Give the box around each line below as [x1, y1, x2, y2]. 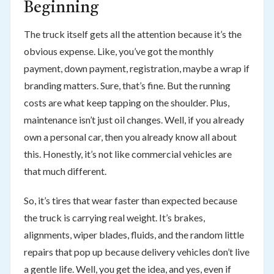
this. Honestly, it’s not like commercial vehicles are [23, 147, 232, 160]
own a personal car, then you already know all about [23, 130, 237, 143]
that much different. [23, 165, 106, 177]
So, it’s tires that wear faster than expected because [23, 194, 237, 206]
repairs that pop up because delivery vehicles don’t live [23, 245, 250, 257]
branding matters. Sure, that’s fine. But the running [23, 79, 231, 91]
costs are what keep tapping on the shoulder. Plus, [23, 96, 229, 108]
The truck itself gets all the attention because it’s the [23, 28, 242, 40]
